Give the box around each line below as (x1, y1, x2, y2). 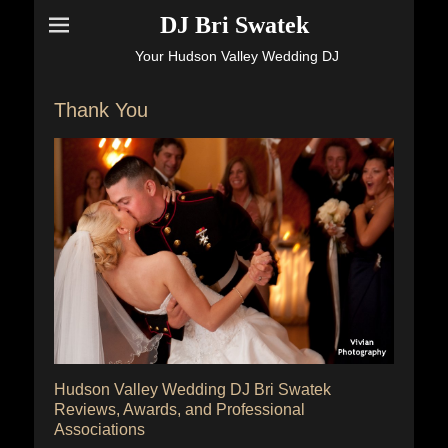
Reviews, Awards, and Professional (54, 401, 305, 419)
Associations (54, 421, 145, 439)
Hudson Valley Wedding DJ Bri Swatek (54, 381, 331, 399)
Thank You (54, 99, 148, 121)
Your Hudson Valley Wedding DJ (134, 48, 339, 64)
